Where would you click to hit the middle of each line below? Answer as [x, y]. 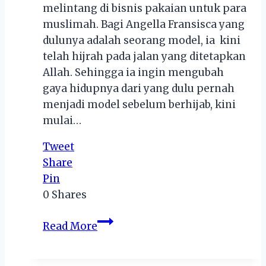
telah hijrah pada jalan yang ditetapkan [144, 56]
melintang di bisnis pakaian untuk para [145, 8]
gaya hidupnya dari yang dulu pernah [139, 88]
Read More [70, 226]
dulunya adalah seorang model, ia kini [142, 40]
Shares [69, 194]
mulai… [62, 120]
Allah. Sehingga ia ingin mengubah [133, 72]
